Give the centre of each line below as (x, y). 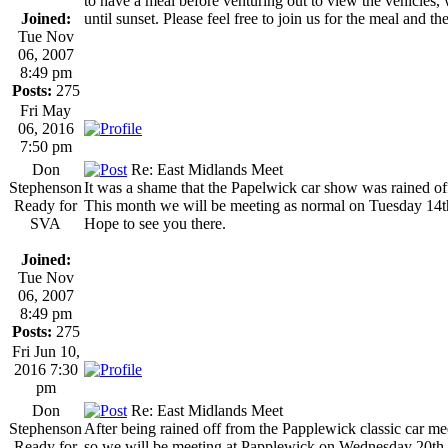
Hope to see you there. (155, 223)
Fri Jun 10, (45, 351)
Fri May (45, 110)
